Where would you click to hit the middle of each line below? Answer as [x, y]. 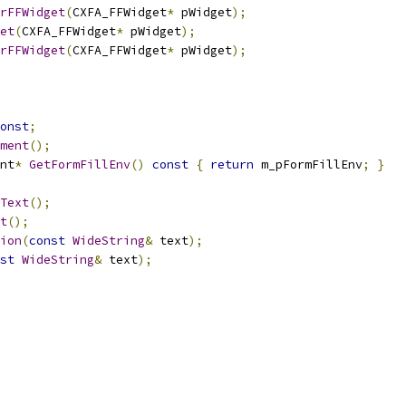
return [232, 164]
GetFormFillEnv [80, 164]
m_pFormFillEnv [308, 164]
